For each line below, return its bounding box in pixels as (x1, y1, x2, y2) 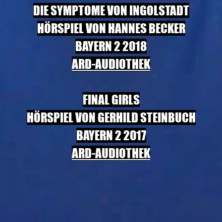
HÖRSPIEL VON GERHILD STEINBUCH (26, 110, 196, 125)
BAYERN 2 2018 (75, 39, 147, 54)
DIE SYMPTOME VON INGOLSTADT (33, 3, 189, 18)
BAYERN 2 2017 (76, 128, 146, 143)
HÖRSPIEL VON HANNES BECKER (37, 21, 185, 36)
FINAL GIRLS (82, 92, 140, 107)
